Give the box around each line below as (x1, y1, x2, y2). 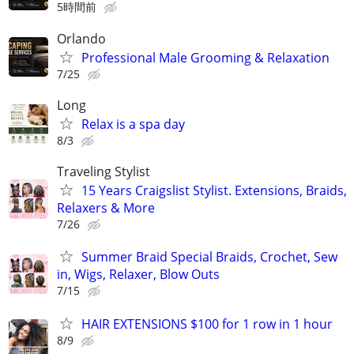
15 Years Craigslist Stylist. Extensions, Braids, (81, 182, 347, 200)
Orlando (57, 29, 106, 47)
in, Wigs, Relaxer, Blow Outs (57, 265, 220, 284)
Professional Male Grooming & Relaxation (81, 48, 330, 66)
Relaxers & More (57, 199, 155, 217)
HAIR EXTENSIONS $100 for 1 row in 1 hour (81, 314, 333, 333)
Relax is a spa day (81, 115, 185, 134)
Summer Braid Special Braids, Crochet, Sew (81, 248, 337, 266)
